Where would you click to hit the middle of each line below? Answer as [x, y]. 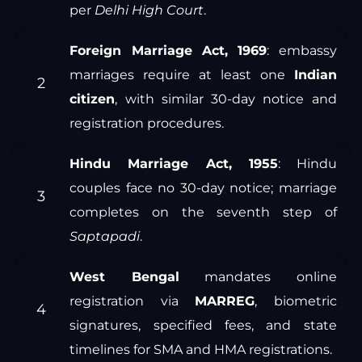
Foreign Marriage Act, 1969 [168, 51]
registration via [133, 301]
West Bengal [124, 277]
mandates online [258, 277]
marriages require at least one [182, 75]
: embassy [302, 51]
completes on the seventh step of [203, 213]
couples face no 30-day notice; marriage [203, 188]
